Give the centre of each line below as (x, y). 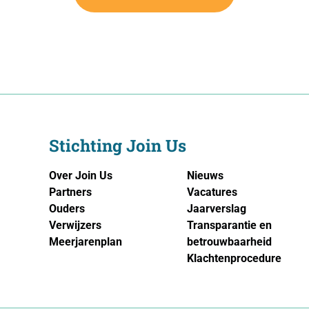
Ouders (67, 209)
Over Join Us (80, 176)
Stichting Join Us (117, 146)
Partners (70, 192)
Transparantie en (229, 226)
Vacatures (212, 192)
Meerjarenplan (85, 242)
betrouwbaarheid (229, 242)
